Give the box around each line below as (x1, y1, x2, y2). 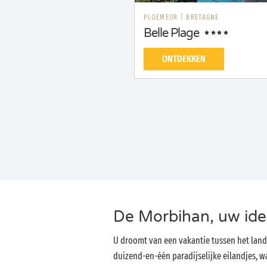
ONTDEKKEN (162, 53, 206, 64)
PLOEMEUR (144, 13, 181, 21)
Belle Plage (144, 26, 199, 41)
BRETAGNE (186, 13, 219, 21)
